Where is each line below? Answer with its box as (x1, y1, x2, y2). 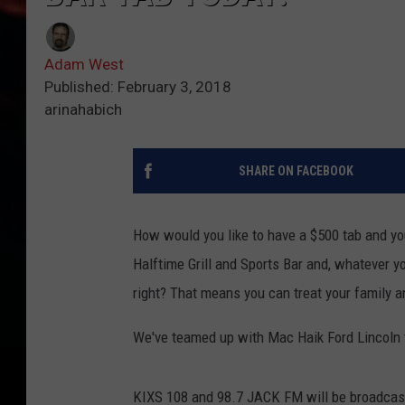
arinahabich (44, 100, 122, 119)
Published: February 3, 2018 (44, 78, 231, 97)
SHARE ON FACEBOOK (238, 164, 353, 179)
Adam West (44, 55, 124, 74)
